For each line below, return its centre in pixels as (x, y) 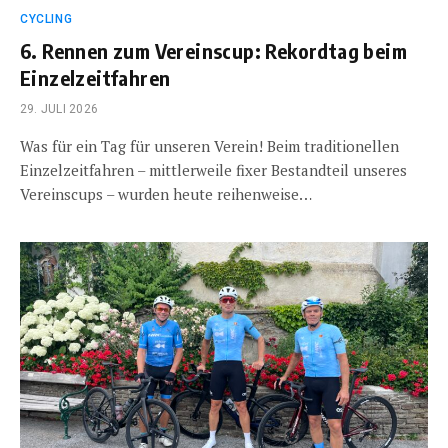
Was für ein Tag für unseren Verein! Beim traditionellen (209, 145)
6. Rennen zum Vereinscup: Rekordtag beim (213, 50)
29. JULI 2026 (59, 108)
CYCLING (46, 18)
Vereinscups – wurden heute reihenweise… (166, 193)
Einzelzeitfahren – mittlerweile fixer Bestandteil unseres (213, 169)
